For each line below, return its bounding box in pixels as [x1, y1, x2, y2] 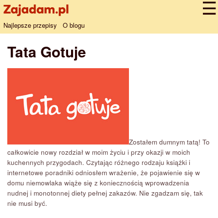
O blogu [63, 20, 85, 30]
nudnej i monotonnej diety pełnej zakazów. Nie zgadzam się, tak [7, 188, 203, 198]
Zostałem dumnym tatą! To [129, 137, 210, 146]
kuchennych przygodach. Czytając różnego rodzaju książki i [7, 158, 190, 167]
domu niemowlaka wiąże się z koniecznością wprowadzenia [7, 178, 189, 187]
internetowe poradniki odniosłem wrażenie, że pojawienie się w [7, 168, 200, 177]
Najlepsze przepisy [3, 20, 57, 30]
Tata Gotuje [7, 41, 86, 62]
